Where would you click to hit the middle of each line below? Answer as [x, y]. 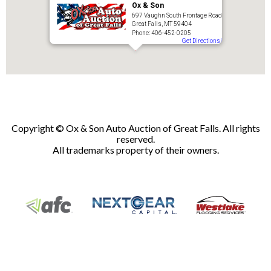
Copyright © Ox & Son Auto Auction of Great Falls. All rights [135, 128]
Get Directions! [202, 41]
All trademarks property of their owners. [135, 150]
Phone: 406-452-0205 [161, 33]
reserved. [135, 139]
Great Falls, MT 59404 [162, 24]
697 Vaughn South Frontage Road [177, 15]
